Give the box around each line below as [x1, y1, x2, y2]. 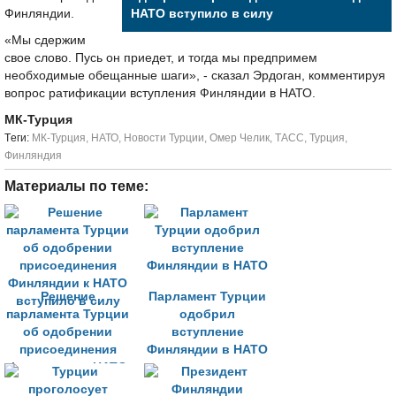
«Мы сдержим [4, 34, 86, 47]
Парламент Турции [148, 290, 266, 303]
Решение [40, 290, 95, 303]
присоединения [19, 343, 117, 356]
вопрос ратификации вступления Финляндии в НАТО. [4, 87, 316, 100]
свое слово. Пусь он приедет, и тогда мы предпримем [4, 51, 317, 65]
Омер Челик [209, 132, 270, 144]
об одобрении [23, 325, 112, 339]
